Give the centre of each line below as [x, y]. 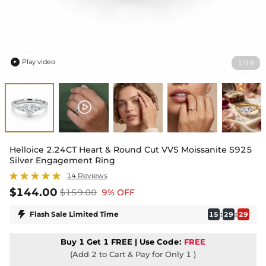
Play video [39, 62]
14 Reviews [87, 176]
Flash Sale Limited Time [74, 214]
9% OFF [118, 193]
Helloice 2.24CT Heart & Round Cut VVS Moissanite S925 [131, 150]
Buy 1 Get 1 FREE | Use [108, 242]
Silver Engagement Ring [62, 161]
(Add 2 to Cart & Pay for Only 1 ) [133, 254]
